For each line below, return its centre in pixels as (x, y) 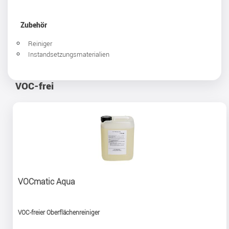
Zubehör (34, 25)
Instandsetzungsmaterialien (69, 54)
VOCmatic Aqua (47, 181)
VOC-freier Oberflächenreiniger (59, 212)
